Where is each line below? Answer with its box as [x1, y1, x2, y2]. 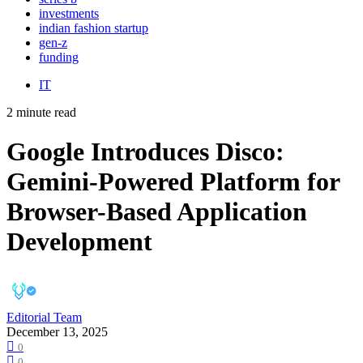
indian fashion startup [39, 20, 148, 35]
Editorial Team [6, 310, 82, 324]
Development [6, 227, 152, 257]
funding [39, 49, 79, 64]
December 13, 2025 [6, 324, 108, 339]
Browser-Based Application [6, 197, 307, 227]
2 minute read [6, 105, 76, 119]
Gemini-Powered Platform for [6, 167, 340, 197]
